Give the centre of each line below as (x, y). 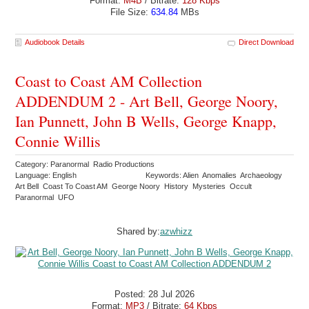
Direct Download (266, 42)
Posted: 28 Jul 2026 (154, 294)
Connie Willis (58, 141)
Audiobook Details (55, 42)
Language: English (46, 175)
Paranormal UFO (46, 197)
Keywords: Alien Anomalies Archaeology (215, 175)
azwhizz (176, 232)
